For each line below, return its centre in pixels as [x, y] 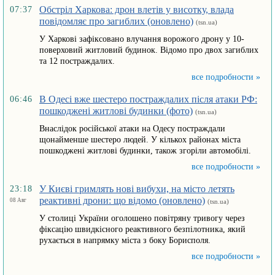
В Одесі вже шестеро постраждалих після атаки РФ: [148, 99]
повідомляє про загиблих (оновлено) [116, 21]
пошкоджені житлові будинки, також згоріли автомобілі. [145, 151]
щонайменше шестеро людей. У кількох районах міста [140, 140]
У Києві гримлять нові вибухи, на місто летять [137, 189]
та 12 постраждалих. [77, 61]
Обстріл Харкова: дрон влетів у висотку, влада [137, 10]
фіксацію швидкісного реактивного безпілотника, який [142, 229]
